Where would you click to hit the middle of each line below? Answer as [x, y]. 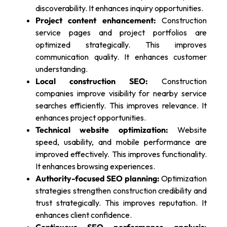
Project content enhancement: [96, 21]
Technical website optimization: [102, 130]
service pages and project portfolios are [121, 33]
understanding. [62, 69]
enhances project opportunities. [91, 118]
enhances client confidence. [84, 215]
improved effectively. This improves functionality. [121, 154]
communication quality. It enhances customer [121, 57]
